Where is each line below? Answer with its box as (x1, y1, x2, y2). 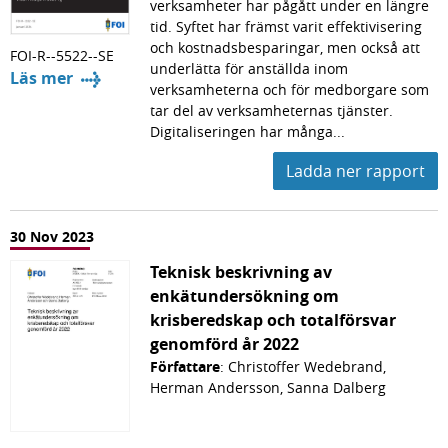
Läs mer (10, 67, 73, 90)
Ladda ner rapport (286, 160, 425, 183)
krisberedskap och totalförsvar (150, 309, 396, 332)
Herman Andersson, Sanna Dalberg (150, 378, 386, 398)
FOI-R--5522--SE (10, 46, 114, 66)
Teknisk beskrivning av (150, 261, 332, 284)
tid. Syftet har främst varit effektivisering (150, 17, 422, 37)
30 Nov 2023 (10, 227, 94, 247)
